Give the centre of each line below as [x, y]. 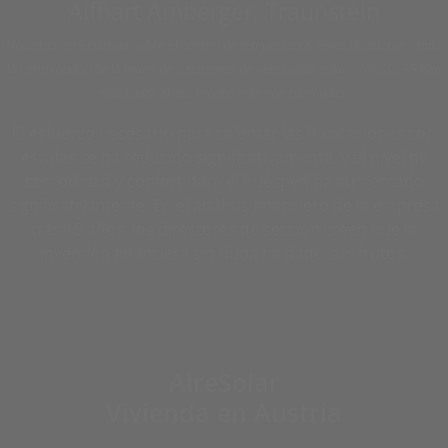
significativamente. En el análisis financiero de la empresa [224, 205]
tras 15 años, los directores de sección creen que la [224, 229]
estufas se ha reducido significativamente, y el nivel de [224, 157]
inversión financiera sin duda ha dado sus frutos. [224, 253]
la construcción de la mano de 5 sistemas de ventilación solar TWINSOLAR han [224, 68]
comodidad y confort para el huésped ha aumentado [224, 181]
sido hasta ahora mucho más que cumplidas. [224, 92]
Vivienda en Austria [224, 412]
